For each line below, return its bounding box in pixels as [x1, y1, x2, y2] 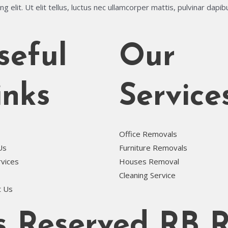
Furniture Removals [119, 142, 187, 153]
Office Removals [119, 129, 177, 139]
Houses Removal [119, 156, 179, 167]
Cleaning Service [119, 170, 176, 181]
